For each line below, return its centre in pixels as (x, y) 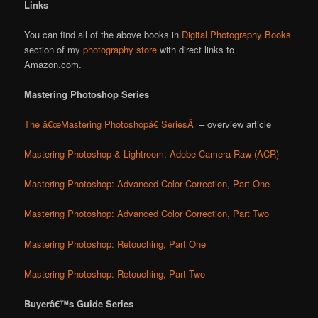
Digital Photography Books (237, 34)
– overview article (234, 124)
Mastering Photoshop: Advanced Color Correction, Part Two (147, 214)
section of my (54, 49)
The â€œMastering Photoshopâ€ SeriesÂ (111, 124)
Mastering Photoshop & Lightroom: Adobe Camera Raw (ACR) (152, 154)
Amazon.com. (53, 64)
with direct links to (196, 49)
